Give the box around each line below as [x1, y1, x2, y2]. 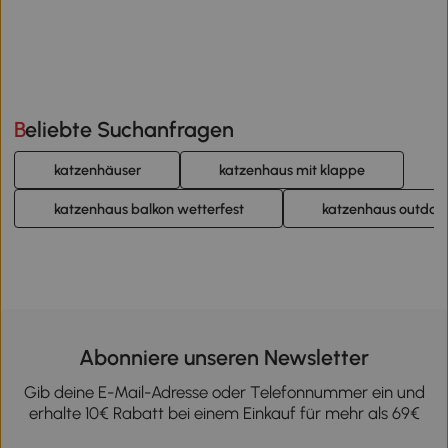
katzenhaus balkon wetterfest [53, 199, 244, 218]
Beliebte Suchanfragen [25, 117, 235, 143]
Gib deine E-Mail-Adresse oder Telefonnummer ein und [23, 382, 425, 403]
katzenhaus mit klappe [218, 161, 365, 180]
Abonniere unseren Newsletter [79, 345, 369, 371]
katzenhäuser [53, 161, 141, 180]
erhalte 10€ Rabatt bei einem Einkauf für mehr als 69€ [28, 403, 420, 424]
